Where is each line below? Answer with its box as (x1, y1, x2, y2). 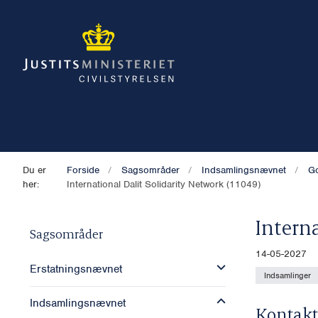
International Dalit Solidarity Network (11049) (67, 177, 261, 190)
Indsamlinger (264, 269, 311, 281)
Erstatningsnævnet (30, 262, 122, 277)
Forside (67, 163, 100, 176)
